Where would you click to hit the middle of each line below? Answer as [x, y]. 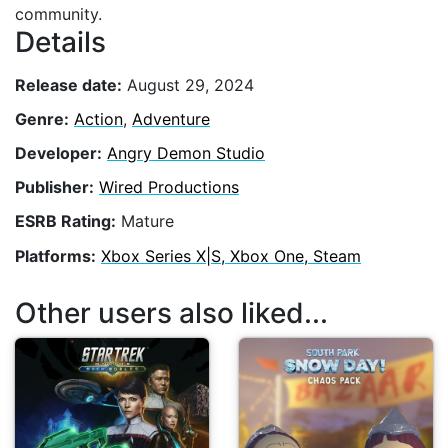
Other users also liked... [171, 313]
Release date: [68, 84]
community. [58, 14]
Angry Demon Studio [186, 152]
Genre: [42, 118]
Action [98, 118]
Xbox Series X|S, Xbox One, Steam [231, 255]
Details [60, 42]
